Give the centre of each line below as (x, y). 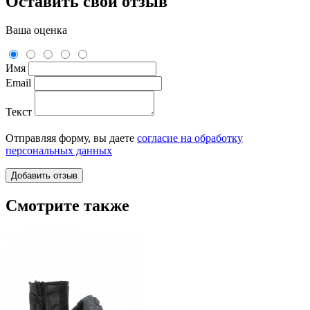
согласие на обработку (190, 138)
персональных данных (59, 151)
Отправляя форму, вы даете (71, 138)
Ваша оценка (36, 30)
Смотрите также (67, 206)
